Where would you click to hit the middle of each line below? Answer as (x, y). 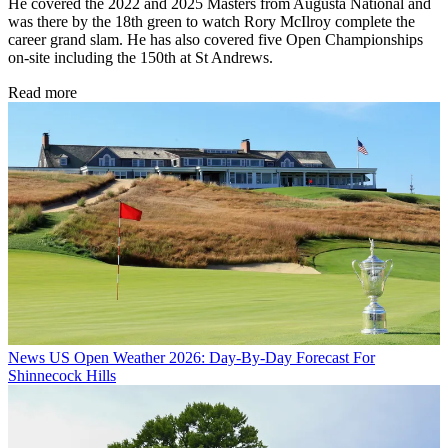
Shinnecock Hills (62, 376)
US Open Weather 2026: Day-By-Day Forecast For (212, 358)
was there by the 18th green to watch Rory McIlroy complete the (211, 22)
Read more (42, 93)
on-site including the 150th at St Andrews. (140, 58)
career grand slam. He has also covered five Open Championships (215, 40)
